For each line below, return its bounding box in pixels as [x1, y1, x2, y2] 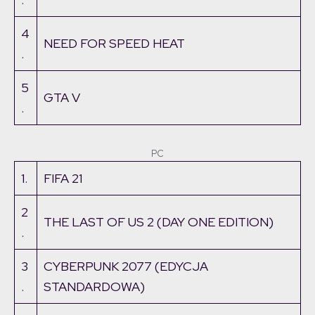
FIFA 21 [44, 170, 82, 187]
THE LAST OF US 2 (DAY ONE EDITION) [44, 214, 274, 231]
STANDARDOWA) [44, 278, 145, 295]
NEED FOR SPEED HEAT [44, 35, 185, 52]
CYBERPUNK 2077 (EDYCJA [44, 258, 208, 275]
